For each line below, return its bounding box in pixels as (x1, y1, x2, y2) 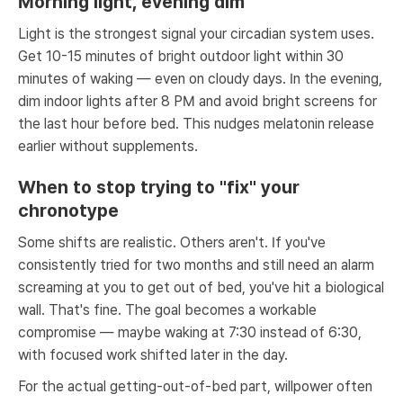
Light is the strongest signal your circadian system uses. (18, 25, 374, 42)
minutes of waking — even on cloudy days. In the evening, (18, 70, 382, 87)
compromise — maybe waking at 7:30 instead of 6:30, (18, 324, 362, 341)
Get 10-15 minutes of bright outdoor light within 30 (18, 48, 344, 65)
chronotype (18, 200, 119, 221)
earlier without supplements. (18, 138, 198, 155)
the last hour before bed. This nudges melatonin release (18, 115, 374, 132)
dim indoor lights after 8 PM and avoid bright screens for (18, 93, 377, 110)
